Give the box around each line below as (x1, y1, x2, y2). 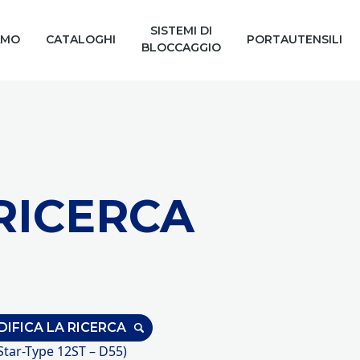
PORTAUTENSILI (247, 31, 343, 47)
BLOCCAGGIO (141, 40, 222, 55)
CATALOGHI (46, 31, 117, 47)
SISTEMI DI (150, 23, 213, 38)
